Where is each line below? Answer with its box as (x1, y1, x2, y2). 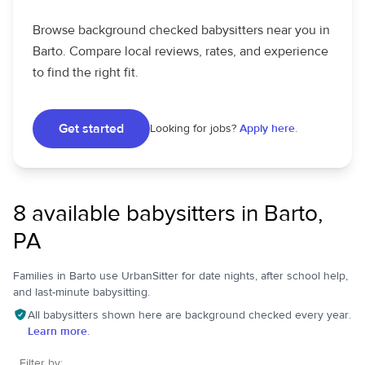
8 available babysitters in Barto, (13, 200, 323, 228)
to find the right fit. (33, 64, 139, 81)
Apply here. (240, 121, 297, 136)
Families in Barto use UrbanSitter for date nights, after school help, (13, 269, 348, 284)
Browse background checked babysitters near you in (33, 22, 330, 38)
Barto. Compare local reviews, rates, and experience (33, 43, 328, 59)
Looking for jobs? (150, 121, 236, 136)
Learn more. (27, 324, 90, 339)
